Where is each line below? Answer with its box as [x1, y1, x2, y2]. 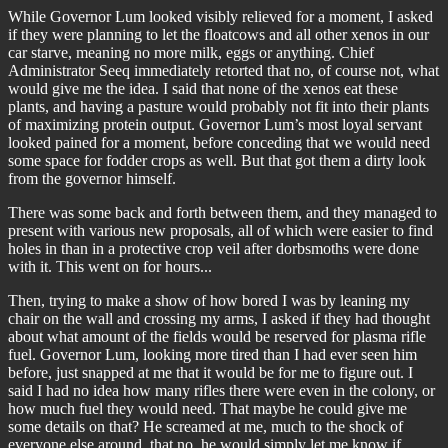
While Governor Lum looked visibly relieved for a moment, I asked [8, 8, 433, 25]
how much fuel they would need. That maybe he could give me [8, 400, 407, 417]
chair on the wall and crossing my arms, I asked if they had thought [8, 310, 430, 327]
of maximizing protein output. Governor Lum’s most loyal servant [8, 116, 422, 133]
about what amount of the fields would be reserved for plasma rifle [8, 328, 426, 345]
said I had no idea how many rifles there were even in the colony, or [8, 382, 435, 399]
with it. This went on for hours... [8, 258, 212, 275]
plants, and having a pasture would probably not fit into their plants [8, 98, 429, 115]
